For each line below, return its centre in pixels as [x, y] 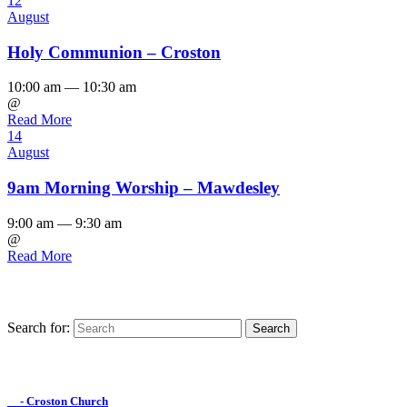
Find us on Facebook [72, 359]
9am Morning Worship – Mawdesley [144, 188]
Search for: [39, 327]
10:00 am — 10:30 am [72, 87]
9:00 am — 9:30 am [65, 223]
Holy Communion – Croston [114, 52]
